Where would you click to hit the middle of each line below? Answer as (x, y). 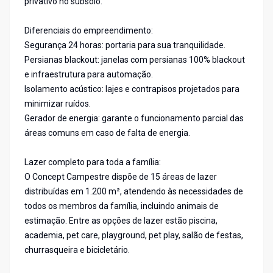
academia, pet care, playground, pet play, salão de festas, (134, 236)
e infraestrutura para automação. (89, 75)
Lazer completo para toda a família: (93, 162)
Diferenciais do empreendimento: (89, 31)
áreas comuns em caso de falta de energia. (107, 133)
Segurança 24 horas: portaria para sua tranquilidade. (125, 45)
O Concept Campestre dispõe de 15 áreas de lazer (121, 177)
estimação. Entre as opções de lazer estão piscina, (121, 221)
